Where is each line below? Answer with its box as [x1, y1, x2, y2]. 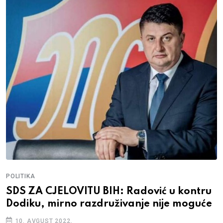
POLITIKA [6, 173, 35, 180]
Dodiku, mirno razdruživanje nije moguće [6, 199, 212, 210]
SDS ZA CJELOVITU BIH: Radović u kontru [6, 187, 212, 197]
